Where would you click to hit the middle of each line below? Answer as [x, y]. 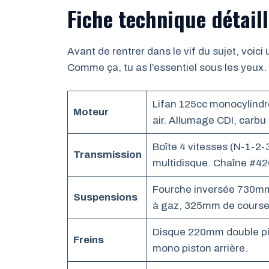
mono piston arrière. [200, 248]
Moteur [91, 112]
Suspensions [105, 197]
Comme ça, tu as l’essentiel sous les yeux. [167, 67]
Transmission [107, 155]
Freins [88, 240]
